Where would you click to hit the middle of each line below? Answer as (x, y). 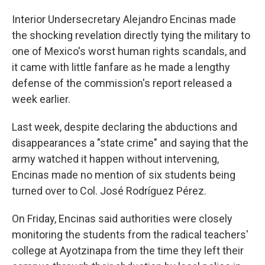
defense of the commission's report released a (122, 83)
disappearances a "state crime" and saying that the (130, 143)
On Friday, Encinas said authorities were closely (122, 219)
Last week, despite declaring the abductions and (125, 127)
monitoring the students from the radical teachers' (130, 235)
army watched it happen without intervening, (115, 159)
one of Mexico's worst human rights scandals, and (129, 51)
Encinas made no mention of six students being (124, 175)
